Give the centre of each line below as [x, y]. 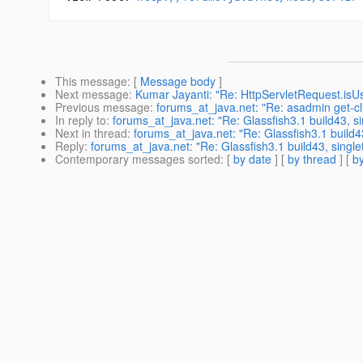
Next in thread [91, 133]
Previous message [102, 107]
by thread [312, 159]
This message [91, 81]
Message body [178, 81]
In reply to [81, 120]
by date [252, 159]
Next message [92, 94]
